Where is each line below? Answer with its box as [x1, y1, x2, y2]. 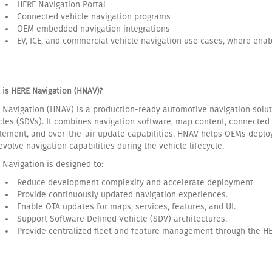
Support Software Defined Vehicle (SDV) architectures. [17, 213, 227, 224]
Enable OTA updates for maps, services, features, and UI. [17, 201, 236, 212]
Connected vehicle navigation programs [17, 11, 171, 22]
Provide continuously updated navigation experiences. [17, 189, 228, 200]
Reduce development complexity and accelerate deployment [17, 177, 253, 188]
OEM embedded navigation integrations [17, 23, 170, 34]
